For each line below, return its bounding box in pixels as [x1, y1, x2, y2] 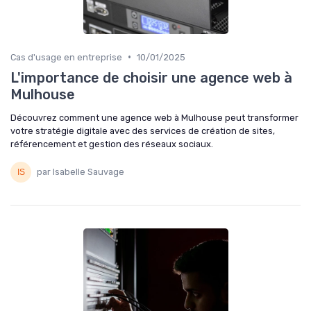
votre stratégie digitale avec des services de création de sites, [10, 125, 275, 136]
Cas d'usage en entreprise [10, 51, 122, 62]
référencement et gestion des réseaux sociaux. [10, 138, 213, 149]
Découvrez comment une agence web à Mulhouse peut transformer [10, 112, 299, 123]
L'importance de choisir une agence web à [10, 69, 292, 86]
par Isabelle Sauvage [37, 167, 124, 178]
